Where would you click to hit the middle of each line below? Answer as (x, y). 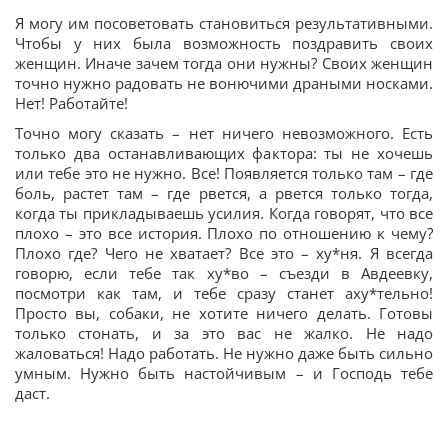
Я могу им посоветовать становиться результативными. (224, 23)
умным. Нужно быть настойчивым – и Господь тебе (224, 373)
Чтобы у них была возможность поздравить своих (224, 43)
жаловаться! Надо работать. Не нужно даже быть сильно (224, 353)
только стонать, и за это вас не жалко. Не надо (224, 333)
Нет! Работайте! (71, 103)
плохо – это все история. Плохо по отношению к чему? (224, 233)
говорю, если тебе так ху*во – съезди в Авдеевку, (224, 273)
